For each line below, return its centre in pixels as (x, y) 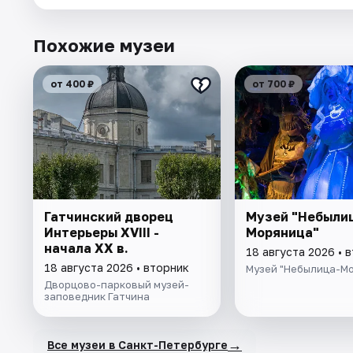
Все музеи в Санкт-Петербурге (137, 344)
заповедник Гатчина (97, 297)
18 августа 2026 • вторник (117, 268)
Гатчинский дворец (109, 217)
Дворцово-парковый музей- (117, 285)
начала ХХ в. (86, 249)
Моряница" (282, 233)
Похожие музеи (104, 46)
